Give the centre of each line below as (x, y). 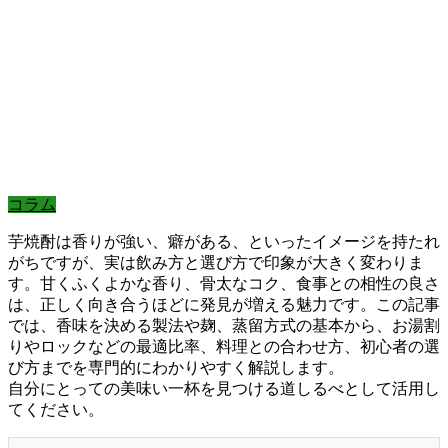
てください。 (56, 410)
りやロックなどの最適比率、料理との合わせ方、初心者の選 (224, 347)
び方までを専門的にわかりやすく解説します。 (176, 368)
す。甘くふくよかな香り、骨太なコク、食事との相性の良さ (224, 284)
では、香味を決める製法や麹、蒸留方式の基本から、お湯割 (224, 326)
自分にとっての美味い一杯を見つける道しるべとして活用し (224, 389)
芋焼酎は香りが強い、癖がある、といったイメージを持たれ (224, 242)
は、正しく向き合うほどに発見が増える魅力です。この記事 (224, 305)
